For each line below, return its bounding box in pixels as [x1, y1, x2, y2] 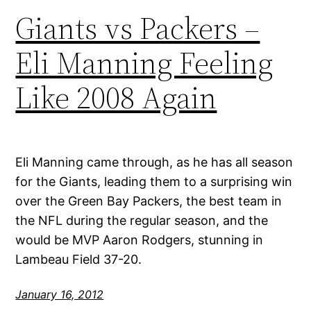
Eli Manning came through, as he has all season [15, 155, 294, 170]
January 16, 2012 [15, 287, 104, 302]
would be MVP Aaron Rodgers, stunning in [15, 233, 264, 248]
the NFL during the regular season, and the [15, 213, 269, 228]
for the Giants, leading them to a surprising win [15, 174, 293, 190]
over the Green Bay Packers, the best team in [15, 194, 283, 209]
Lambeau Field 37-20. [15, 252, 142, 267]
